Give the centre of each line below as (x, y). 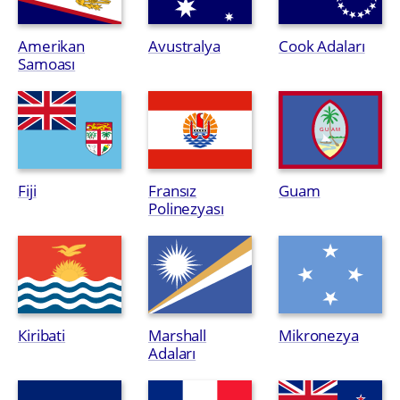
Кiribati (42, 335)
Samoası (47, 63)
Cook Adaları (321, 46)
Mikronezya (318, 335)
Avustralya (184, 46)
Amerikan (52, 46)
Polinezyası (186, 208)
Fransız (172, 190)
